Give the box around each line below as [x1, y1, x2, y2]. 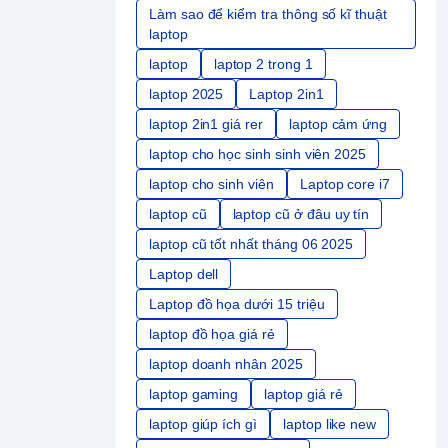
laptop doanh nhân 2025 [149, 356, 303, 373]
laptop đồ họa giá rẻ [149, 326, 275, 343]
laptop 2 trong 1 [213, 56, 313, 73]
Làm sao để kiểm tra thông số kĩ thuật [149, 6, 387, 23]
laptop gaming [149, 386, 239, 403]
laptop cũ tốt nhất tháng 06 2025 [149, 236, 354, 253]
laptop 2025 [149, 86, 224, 103]
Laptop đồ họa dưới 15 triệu [149, 296, 325, 313]
